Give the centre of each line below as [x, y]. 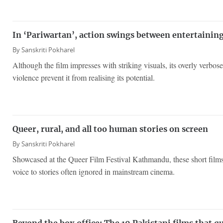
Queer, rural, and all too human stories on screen [110, 129]
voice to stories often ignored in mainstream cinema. [94, 171]
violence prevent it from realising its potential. [84, 78]
